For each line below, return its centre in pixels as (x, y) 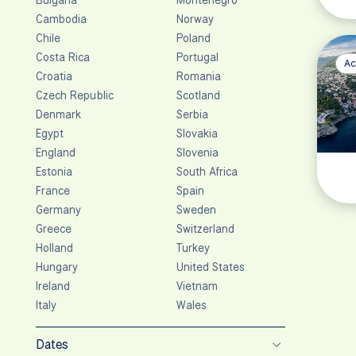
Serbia (192, 114)
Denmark (59, 114)
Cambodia (62, 19)
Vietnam (197, 286)
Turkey (193, 248)
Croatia (54, 76)
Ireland (53, 286)
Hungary (57, 267)
